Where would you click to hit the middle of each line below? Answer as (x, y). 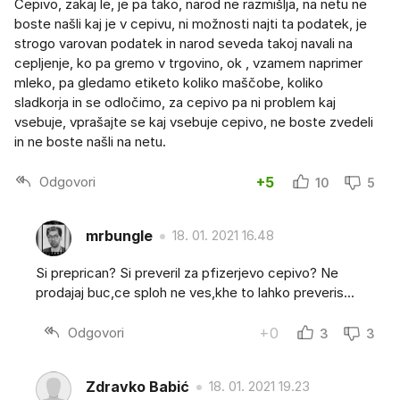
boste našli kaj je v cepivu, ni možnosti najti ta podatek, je (191, 23)
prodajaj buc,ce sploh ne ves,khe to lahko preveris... (195, 292)
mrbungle (119, 236)
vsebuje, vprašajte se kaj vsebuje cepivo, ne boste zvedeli (194, 121)
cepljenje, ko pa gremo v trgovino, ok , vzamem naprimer (188, 62)
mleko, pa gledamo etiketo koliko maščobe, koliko (169, 82)
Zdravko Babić (137, 387)
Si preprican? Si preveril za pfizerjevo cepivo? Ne (187, 272)
